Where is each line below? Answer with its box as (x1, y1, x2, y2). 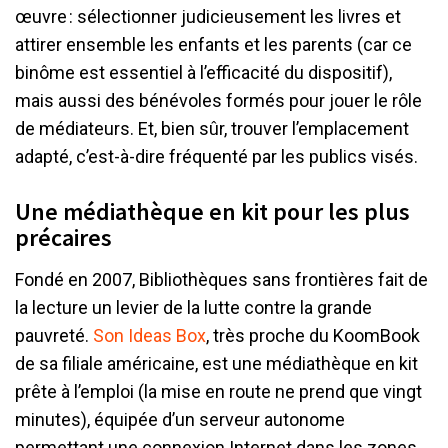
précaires (15, 222, 112, 254)
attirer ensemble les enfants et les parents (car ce (15, 33, 412, 55)
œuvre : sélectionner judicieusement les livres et (15, 5, 401, 27)
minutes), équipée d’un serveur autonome (15, 409, 345, 431)
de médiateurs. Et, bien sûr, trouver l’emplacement (15, 117, 409, 139)
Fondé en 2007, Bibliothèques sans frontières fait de (15, 269, 428, 291)
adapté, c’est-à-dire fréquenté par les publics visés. (15, 145, 418, 167)
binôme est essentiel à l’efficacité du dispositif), (15, 61, 392, 83)
